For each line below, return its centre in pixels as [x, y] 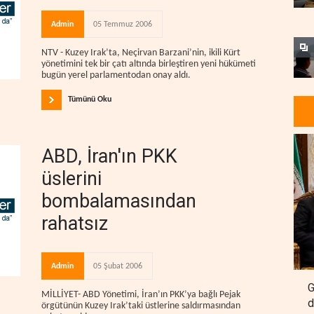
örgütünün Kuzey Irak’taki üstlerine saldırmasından [141, 306]
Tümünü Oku [90, 100]
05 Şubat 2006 [118, 267]
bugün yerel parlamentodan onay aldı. [116, 75]
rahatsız [75, 224]
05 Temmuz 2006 [123, 24]
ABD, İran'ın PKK [109, 157]
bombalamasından [119, 202]
